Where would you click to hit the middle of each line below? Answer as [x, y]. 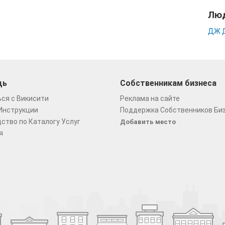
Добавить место [148, 122]
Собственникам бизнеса [168, 83]
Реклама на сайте [150, 98]
